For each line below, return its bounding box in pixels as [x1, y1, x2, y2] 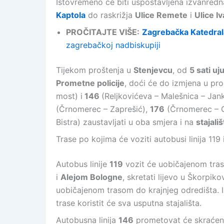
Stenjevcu [133, 65, 172, 75]
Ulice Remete [135, 10, 187, 20]
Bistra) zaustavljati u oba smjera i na [56, 117, 196, 127]
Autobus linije [56, 159, 109, 169]
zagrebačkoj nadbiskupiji [66, 40, 160, 50]
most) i [56, 91, 82, 101]
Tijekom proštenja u [56, 65, 133, 75]
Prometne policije [56, 78, 124, 88]
